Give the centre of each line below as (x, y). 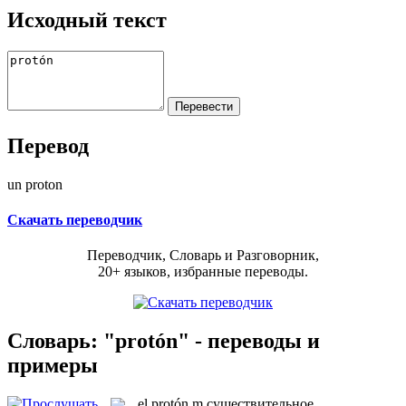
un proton (35, 184)
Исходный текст (87, 19)
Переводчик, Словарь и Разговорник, (203, 256)
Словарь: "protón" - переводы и (164, 340)
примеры (53, 365)
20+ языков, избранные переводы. (203, 272)
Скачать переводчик (75, 219)
